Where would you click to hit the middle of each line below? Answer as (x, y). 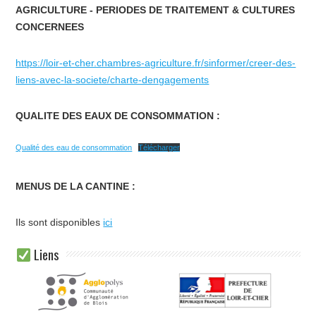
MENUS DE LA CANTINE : (76, 186)
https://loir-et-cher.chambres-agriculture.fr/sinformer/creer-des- (156, 62)
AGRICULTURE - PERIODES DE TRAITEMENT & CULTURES (156, 10)
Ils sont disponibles (60, 222)
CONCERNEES (50, 26)
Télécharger (159, 147)
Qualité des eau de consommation (74, 147)
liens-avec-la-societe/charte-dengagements (113, 79)
